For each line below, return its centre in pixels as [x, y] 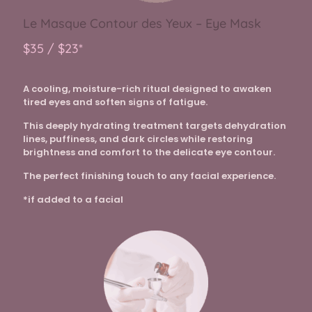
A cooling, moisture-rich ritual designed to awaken [147, 89]
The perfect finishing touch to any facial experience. [149, 176]
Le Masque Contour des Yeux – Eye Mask [142, 24]
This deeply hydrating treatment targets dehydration [155, 126]
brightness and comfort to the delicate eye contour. [149, 153]
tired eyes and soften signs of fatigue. [115, 102]
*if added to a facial [73, 200]
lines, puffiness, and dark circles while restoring [138, 139]
